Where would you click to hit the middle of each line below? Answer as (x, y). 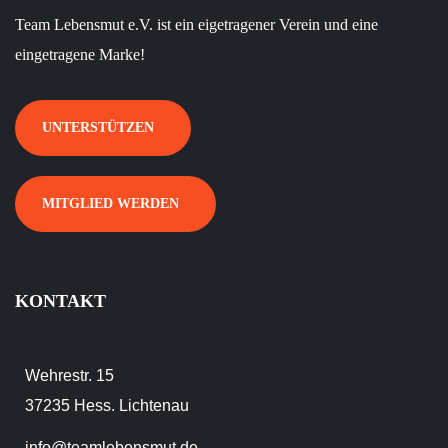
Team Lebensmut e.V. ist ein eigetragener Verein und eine (196, 25)
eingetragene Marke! (80, 55)
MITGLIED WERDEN (110, 204)
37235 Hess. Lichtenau (107, 406)
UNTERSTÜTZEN (98, 128)
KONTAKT (60, 301)
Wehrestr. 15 (69, 376)
